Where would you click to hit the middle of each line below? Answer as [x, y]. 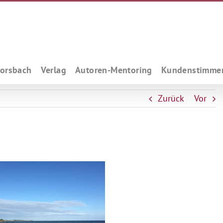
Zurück [171, 98]
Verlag [53, 70]
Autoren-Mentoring [113, 70]
